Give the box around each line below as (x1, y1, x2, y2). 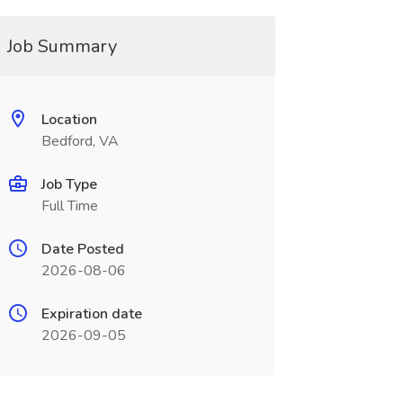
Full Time (40, 196, 98, 216)
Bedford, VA (40, 131, 119, 151)
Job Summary (6, 34, 117, 58)
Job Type (40, 175, 97, 194)
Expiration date (40, 304, 142, 324)
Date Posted (40, 239, 124, 259)
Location (40, 110, 97, 130)
